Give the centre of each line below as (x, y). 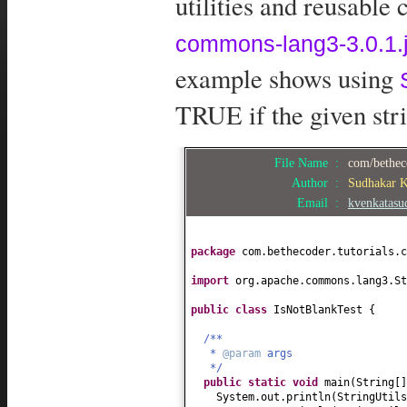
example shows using (288, 79)
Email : (322, 202)
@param (245, 353)
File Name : (310, 162)
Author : (319, 182)
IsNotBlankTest (321, 309)
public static (248, 382)
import (213, 280)
